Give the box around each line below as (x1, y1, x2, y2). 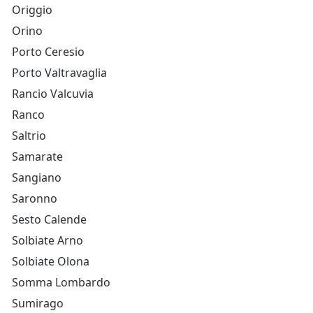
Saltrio (12, 128, 46, 143)
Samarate (12, 149, 63, 164)
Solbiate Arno (12, 233, 83, 248)
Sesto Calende (12, 212, 87, 227)
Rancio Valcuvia (12, 86, 94, 101)
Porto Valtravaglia (12, 65, 107, 80)
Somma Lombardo (12, 275, 110, 290)
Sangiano (12, 170, 61, 185)
